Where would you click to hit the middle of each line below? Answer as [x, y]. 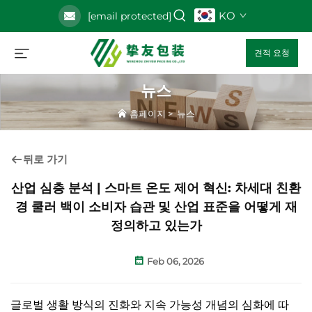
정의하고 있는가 [156, 226]
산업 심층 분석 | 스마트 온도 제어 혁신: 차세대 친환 [156, 188]
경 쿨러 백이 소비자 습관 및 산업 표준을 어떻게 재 [156, 207]
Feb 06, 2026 [174, 262]
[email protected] [129, 16]
